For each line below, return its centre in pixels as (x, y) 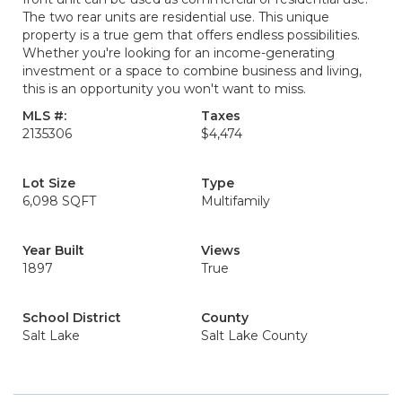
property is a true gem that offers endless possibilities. (191, 35)
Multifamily (236, 201)
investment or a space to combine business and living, (192, 71)
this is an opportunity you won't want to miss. (164, 89)
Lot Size (49, 183)
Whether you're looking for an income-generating (179, 53)
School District (72, 318)
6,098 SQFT (59, 201)
